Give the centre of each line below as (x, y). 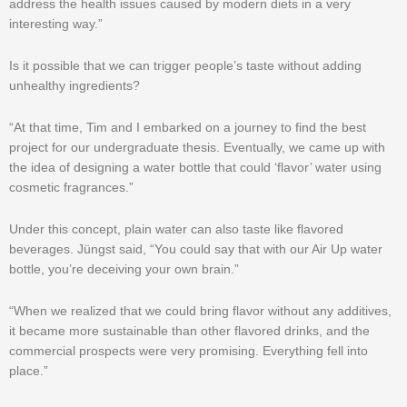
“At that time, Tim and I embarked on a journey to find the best (188, 127)
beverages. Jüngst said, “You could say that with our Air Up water (196, 249)
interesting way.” (56, 24)
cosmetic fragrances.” (71, 187)
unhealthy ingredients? (74, 85)
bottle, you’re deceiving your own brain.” (124, 269)
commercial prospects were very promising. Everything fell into (189, 351)
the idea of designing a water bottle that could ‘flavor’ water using (195, 167)
